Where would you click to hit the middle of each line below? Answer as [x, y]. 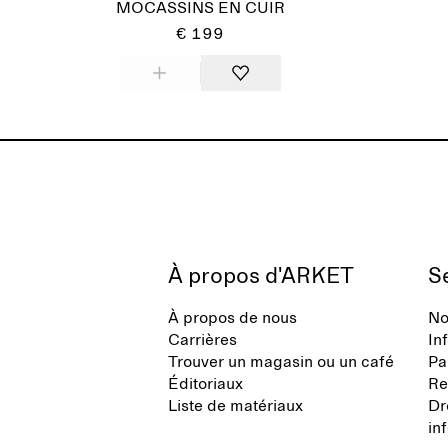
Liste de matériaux [235, 406]
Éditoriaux [205, 384]
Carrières [202, 340]
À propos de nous [232, 318]
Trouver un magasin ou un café [281, 362]
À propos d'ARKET [261, 277]
